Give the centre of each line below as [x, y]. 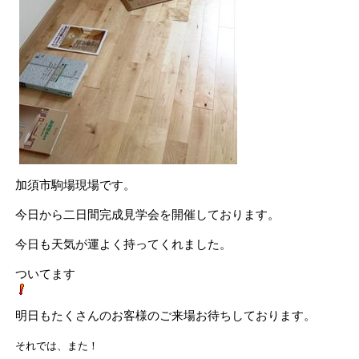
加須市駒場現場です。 [75, 185]
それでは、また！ [57, 346]
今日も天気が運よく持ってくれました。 [123, 244]
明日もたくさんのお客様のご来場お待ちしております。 [165, 315]
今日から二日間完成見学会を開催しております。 [147, 214]
